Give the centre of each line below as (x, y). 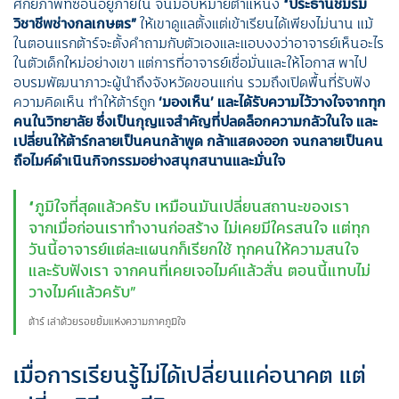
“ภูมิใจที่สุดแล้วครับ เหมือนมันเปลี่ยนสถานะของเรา (188, 206)
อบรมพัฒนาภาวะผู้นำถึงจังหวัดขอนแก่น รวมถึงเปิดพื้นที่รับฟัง (192, 81)
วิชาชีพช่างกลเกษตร (72, 23)
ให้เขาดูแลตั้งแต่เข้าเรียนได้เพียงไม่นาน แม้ (255, 23)
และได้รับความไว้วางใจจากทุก (301, 101)
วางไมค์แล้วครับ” (82, 291)
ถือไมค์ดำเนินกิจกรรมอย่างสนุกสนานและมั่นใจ (149, 160)
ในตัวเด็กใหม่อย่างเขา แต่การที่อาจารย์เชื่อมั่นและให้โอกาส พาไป (190, 62)
